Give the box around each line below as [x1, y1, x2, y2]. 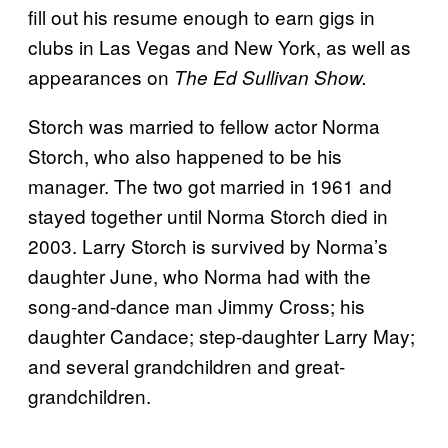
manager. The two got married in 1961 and [28, 171, 392, 199]
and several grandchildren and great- [28, 351, 345, 379]
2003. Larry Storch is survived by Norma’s [28, 231, 388, 259]
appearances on [28, 62, 174, 90]
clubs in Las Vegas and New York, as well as [28, 32, 411, 60]
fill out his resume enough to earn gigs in [28, 2, 375, 30]
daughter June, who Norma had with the [28, 261, 371, 289]
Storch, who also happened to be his [28, 141, 342, 169]
